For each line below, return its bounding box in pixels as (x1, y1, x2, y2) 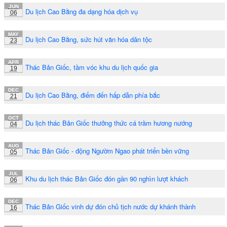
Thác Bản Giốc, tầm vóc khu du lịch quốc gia (25, 62, 158, 72)
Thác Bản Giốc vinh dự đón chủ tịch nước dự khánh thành (25, 201, 196, 211)
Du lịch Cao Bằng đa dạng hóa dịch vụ (25, 6, 138, 16)
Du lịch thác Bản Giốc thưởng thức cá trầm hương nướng (25, 118, 192, 128)
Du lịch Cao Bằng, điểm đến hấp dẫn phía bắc (25, 90, 160, 100)
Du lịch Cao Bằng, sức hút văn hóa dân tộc (25, 34, 152, 44)
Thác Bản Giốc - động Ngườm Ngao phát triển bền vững (25, 145, 189, 156)
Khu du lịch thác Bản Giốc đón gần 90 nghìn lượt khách (25, 173, 188, 183)
